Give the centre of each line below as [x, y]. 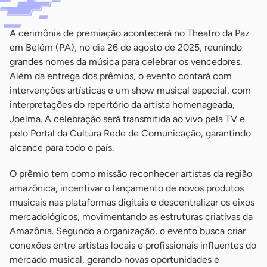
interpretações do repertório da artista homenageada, [122, 105]
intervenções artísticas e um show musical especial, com [130, 91]
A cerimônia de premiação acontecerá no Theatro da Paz [130, 33]
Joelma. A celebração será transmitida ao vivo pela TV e [127, 119]
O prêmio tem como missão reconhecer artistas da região [131, 174]
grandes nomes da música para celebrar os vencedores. [126, 62]
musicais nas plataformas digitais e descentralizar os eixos [132, 203]
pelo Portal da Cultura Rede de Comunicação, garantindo [130, 133]
